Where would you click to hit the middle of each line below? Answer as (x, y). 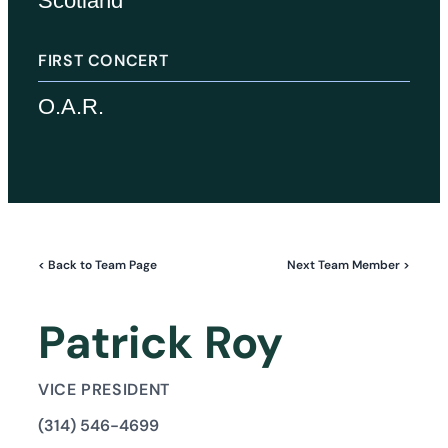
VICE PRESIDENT (104, 389)
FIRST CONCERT (103, 60)
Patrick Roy (160, 342)
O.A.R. (71, 106)
